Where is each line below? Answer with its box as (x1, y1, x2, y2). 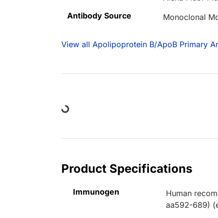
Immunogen (73, 187, 119, 197)
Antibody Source (67, 11, 131, 21)
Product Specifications (61, 162, 192, 176)
